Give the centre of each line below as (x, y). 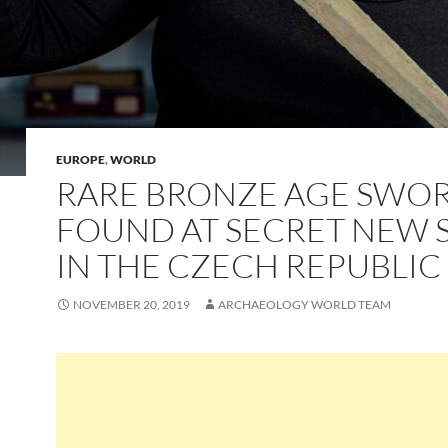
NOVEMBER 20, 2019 (131, 304)
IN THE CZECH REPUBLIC (248, 265)
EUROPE (80, 159)
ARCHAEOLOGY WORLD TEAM (304, 304)
